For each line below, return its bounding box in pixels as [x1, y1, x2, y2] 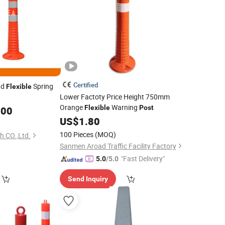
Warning [109, 102, 139, 112]
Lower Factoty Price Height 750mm [59, 92, 170, 101]
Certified [73, 80, 98, 89]
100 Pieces [59, 130, 93, 139]
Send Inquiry [67, 175, 108, 183]
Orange [59, 102, 84, 112]
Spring [32, 81, 53, 91]
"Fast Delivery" [121, 154, 165, 163]
